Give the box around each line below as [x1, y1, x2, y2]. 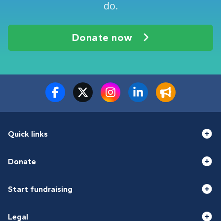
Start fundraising [8, 184, 73, 194]
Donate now [72, 32, 133, 44]
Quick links [8, 129, 48, 139]
